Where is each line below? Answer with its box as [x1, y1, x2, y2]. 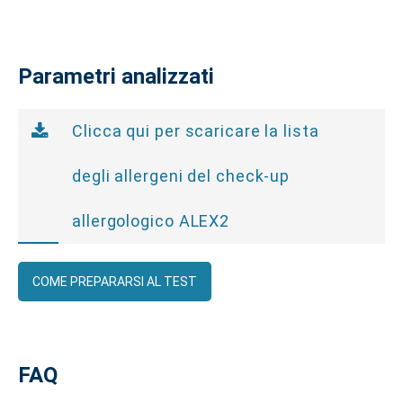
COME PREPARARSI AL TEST [32, 274, 197, 289]
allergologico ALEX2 [72, 211, 230, 230]
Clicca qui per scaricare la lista [72, 121, 319, 140]
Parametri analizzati [18, 64, 214, 89]
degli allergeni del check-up [72, 166, 291, 185]
